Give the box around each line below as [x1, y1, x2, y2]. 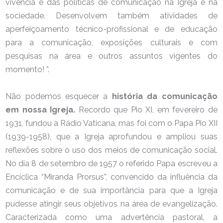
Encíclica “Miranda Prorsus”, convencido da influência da [5, 172, 218, 182]
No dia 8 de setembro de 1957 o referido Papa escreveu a [5, 158, 218, 168]
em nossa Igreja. [5, 105, 76, 114]
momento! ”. [5, 64, 52, 74]
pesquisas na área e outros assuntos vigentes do [5, 51, 218, 61]
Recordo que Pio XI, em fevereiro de [75, 105, 218, 114]
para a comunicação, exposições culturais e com [5, 37, 218, 47]
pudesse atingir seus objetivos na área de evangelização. [5, 199, 218, 209]
